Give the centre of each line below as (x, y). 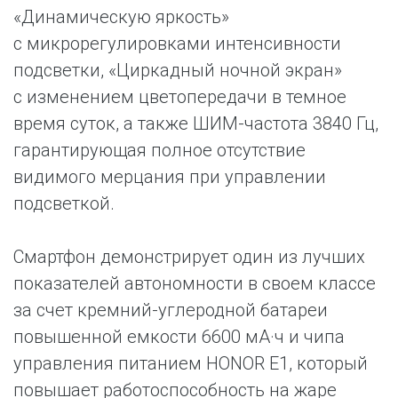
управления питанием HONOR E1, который (191, 363)
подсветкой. (64, 203)
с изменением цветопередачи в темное (180, 97)
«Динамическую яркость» (121, 17)
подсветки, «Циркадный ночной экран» (178, 70)
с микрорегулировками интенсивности (177, 44)
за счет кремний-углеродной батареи (171, 310)
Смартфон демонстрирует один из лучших (189, 257)
